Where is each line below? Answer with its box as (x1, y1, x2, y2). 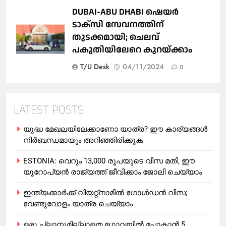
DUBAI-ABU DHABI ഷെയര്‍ (72, 5, 179, 18)
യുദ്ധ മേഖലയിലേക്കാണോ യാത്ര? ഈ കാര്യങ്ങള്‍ (23, 124, 207, 134)
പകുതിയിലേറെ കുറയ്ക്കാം (72, 43, 192, 56)
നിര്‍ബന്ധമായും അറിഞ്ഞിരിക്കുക (23, 135, 143, 145)
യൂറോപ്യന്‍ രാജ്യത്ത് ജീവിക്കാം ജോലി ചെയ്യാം (23, 167, 202, 177)
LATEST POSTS (14, 101, 84, 119)
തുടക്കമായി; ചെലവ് (72, 30, 159, 43)
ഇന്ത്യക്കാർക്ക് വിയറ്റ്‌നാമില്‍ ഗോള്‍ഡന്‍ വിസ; (23, 188, 187, 197)
